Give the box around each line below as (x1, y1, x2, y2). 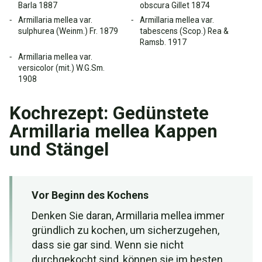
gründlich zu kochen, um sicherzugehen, (32, 224, 219, 236)
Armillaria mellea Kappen (9, 120, 218, 142)
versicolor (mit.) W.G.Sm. (18, 63, 105, 73)
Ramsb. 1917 (140, 37, 187, 47)
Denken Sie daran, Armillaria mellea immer (32, 209, 225, 222)
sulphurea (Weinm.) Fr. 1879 (18, 26, 118, 36)
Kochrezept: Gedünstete (9, 102, 209, 124)
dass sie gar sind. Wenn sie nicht (32, 239, 184, 251)
